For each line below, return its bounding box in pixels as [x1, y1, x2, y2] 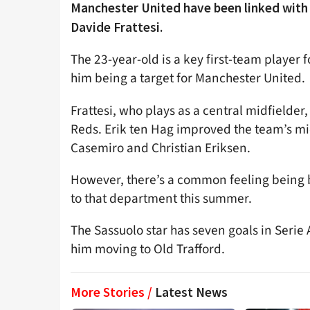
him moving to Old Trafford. [71, 239, 225, 259]
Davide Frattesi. [71, 19, 163, 36]
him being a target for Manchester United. [71, 69, 305, 89]
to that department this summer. [71, 188, 252, 208]
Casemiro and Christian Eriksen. [71, 138, 250, 158]
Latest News [155, 284, 228, 301]
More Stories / [71, 284, 155, 301]
